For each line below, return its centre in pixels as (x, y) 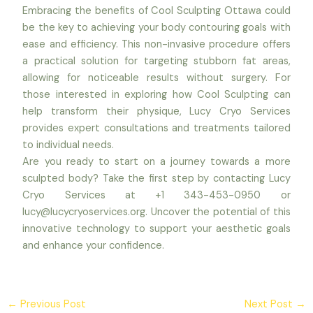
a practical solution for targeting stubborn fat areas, (156, 61)
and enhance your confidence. (94, 245)
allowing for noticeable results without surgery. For (156, 78)
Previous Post (51, 304)
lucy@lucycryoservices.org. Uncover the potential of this (156, 212)
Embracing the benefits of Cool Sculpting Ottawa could (156, 10)
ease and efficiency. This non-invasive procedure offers (156, 44)
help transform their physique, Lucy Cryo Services (156, 111)
